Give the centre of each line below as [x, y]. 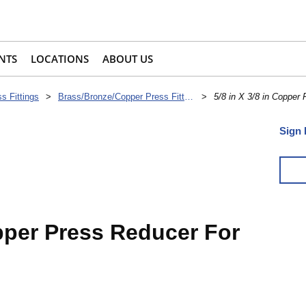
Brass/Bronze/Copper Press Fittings [189, 97]
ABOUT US [128, 59]
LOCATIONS [60, 59]
